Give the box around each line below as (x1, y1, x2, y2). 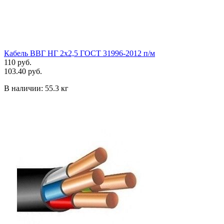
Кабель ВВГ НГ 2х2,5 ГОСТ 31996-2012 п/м (4, 48, 155, 57)
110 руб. (4, 57, 31, 66)
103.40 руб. (4, 66, 42, 75)
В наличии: (4, 83, 45, 92)
